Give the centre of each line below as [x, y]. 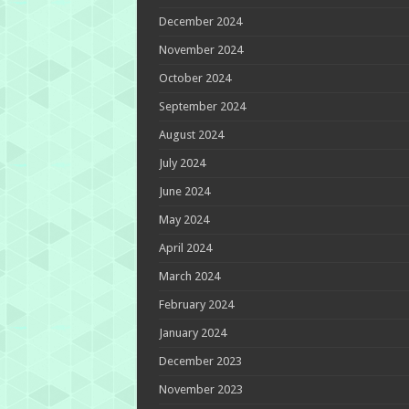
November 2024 [200, 49]
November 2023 [200, 389]
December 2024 [200, 21]
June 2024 [184, 191]
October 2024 [194, 78]
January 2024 [192, 332]
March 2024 [189, 276]
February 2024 [196, 304]
